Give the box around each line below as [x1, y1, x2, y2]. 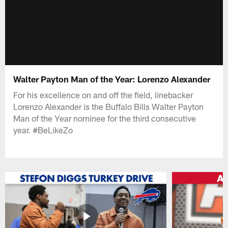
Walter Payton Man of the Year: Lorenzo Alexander [13, 73, 211, 84]
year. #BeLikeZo [13, 124, 73, 135]
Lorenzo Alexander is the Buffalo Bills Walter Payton [13, 101, 204, 111]
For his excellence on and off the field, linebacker [13, 89, 193, 100]
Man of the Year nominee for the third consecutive [13, 112, 196, 123]
